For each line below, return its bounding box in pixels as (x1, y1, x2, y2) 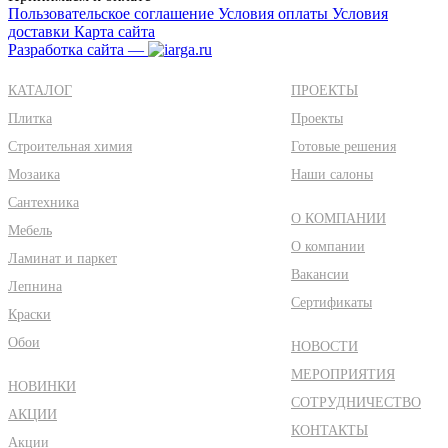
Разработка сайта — (8, 40, 148, 58)
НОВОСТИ (291, 338, 358, 354)
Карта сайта (74, 22, 155, 40)
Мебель (8, 222, 52, 238)
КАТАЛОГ (8, 82, 72, 98)
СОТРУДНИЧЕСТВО (291, 394, 421, 410)
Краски (8, 306, 51, 322)
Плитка (8, 110, 52, 126)
